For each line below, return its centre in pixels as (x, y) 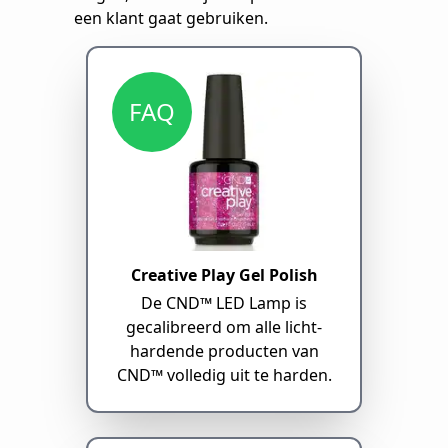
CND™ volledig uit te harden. (224, 375)
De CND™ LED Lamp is (224, 303)
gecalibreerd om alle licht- (224, 327)
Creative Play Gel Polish (224, 275)
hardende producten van (224, 351)
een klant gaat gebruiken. (171, 18)
